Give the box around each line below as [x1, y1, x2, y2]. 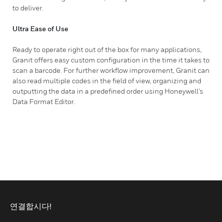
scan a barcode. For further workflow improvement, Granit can [12, 66, 210, 74]
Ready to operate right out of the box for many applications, [12, 45, 202, 54]
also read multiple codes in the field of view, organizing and [12, 76, 201, 85]
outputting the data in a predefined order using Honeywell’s [12, 87, 203, 95]
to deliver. [12, 3, 43, 12]
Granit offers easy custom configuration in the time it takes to [12, 55, 210, 64]
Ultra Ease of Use [12, 24, 68, 33]
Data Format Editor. [12, 97, 76, 106]
